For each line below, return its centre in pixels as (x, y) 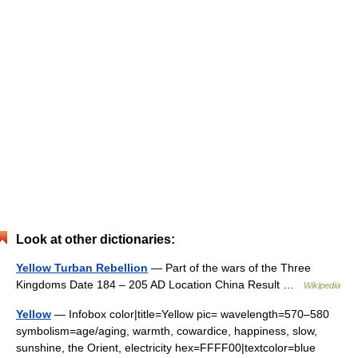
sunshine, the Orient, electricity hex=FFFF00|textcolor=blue (166, 348)
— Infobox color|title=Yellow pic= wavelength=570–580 (190, 314)
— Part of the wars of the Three (229, 268)
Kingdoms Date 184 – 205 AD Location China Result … (160, 284)
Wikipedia (322, 285)
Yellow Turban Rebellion (82, 268)
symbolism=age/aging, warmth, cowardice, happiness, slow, (167, 331)
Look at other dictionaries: (95, 239)
